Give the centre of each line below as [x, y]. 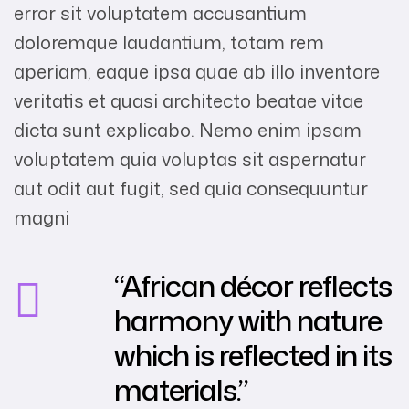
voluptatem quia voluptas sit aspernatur [190, 159]
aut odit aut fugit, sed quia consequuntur [191, 189]
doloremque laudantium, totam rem [169, 42]
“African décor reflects [253, 286]
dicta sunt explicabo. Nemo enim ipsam [188, 130]
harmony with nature [248, 320]
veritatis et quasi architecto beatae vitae [189, 101]
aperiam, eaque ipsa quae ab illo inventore [197, 72]
